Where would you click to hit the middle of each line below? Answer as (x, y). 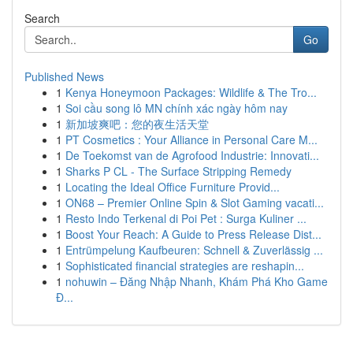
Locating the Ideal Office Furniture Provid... (173, 187)
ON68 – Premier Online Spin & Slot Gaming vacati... (195, 203)
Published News (64, 76)
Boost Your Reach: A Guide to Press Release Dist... (193, 234)
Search (42, 18)
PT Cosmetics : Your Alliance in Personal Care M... (191, 139)
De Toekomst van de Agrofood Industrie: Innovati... (192, 155)
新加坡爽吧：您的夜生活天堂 (137, 124)
